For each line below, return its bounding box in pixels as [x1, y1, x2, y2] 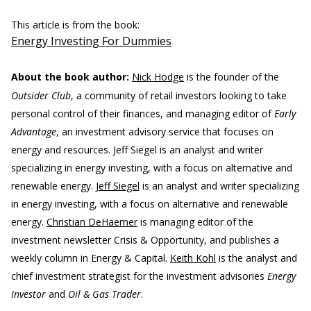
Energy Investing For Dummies [11, 33, 171, 49]
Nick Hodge [132, 70, 184, 83]
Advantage [11, 125, 56, 138]
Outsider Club [11, 89, 71, 102]
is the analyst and [216, 251, 297, 264]
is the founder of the [184, 70, 279, 83]
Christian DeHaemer [47, 215, 137, 228]
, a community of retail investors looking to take [71, 89, 287, 102]
